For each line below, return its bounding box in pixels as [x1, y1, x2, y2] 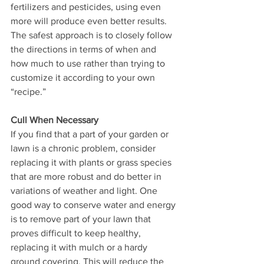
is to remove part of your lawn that [11, 214, 153, 225]
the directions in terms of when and [11, 44, 159, 55]
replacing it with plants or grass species [11, 157, 174, 168]
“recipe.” [11, 87, 48, 97]
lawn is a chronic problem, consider [11, 143, 158, 154]
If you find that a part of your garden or [11, 129, 171, 140]
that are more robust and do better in [11, 171, 164, 182]
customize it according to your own [11, 72, 157, 83]
